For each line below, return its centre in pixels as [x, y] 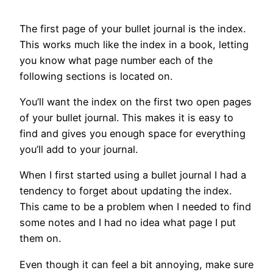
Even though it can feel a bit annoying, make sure [136, 264]
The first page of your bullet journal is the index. [133, 28]
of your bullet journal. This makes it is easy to [126, 118]
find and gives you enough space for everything [133, 134]
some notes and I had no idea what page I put [128, 223]
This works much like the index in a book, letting [134, 44]
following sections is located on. [96, 76]
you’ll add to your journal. [79, 150]
